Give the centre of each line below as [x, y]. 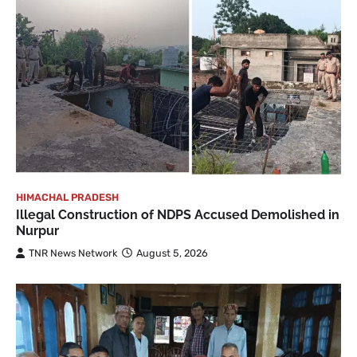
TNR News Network [73, 253]
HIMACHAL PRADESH [67, 197]
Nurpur [37, 230]
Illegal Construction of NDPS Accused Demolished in [178, 214]
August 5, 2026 [172, 253]
